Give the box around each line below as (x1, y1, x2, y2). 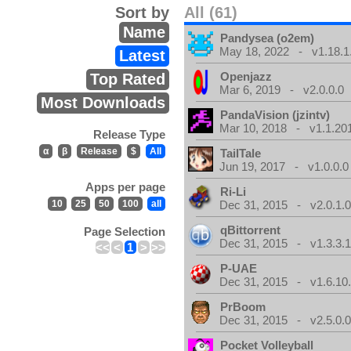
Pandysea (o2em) (220, 31, 315, 45)
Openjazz (220, 70, 273, 83)
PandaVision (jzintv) (220, 108, 331, 121)
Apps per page (85, 180, 165, 194)
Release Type (92, 128, 165, 141)
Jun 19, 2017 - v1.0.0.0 (219, 160, 349, 173)
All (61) (184, 4, 238, 21)
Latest (118, 47, 165, 64)
